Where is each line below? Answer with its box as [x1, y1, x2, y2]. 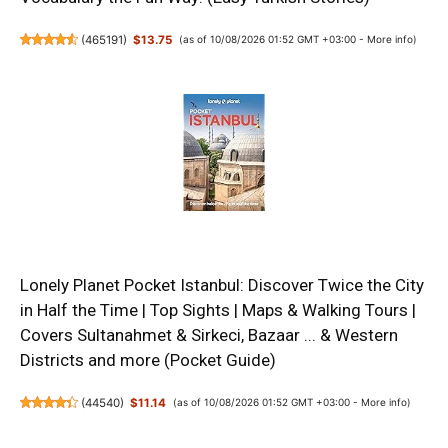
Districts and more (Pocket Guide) [20, 350, 276, 371]
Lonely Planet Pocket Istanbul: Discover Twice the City [20, 275, 424, 296]
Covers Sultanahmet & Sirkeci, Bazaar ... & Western [20, 325, 398, 346]
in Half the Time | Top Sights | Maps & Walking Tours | [20, 300, 416, 321]
